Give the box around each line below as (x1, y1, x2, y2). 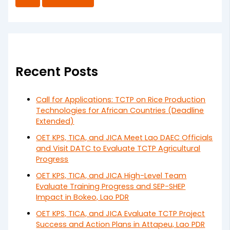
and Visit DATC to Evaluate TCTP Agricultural (36, 143, 201, 154)
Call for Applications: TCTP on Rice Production (36, 94, 206, 105)
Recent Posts (15, 62, 99, 81)
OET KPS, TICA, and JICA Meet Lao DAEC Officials (36, 132, 213, 143)
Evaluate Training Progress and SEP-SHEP (36, 181, 186, 192)
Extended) (36, 116, 74, 127)
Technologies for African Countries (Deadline (36, 105, 204, 116)
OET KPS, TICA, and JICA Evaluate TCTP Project (36, 208, 205, 219)
